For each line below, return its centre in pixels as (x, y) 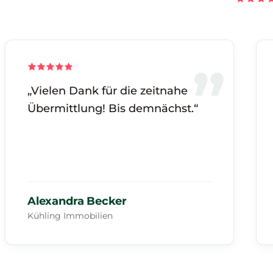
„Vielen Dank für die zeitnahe (108, 91)
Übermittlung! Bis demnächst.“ (113, 109)
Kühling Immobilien (70, 216)
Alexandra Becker (77, 201)
